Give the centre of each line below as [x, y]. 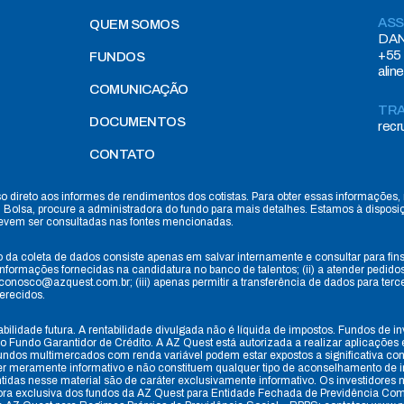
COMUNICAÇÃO [139, 90]
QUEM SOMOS [134, 25]
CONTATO [122, 155]
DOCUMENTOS [137, 122]
